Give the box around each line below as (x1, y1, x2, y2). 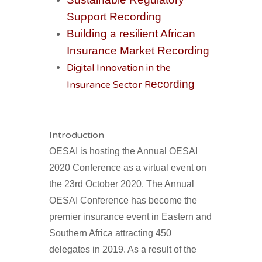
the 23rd (49, 179, 85, 189)
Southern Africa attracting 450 (49, 228, 171, 238)
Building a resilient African (67, 27, 195, 40)
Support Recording (67, 11, 161, 23)
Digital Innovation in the (67, 62, 171, 74)
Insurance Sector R (67, 79, 151, 91)
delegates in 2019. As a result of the (49, 244, 196, 254)
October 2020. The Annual (85, 179, 194, 189)
